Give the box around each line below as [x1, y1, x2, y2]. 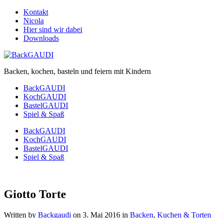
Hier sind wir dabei [23, 25, 82, 34]
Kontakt [23, 8, 48, 16]
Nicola [23, 17, 44, 25]
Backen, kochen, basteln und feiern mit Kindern [4, 67, 151, 75]
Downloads [23, 34, 59, 42]
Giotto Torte [4, 187, 66, 200]
